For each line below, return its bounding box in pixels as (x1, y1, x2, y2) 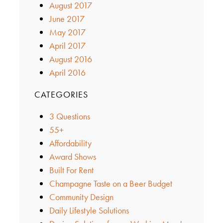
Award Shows (49, 150, 96, 162)
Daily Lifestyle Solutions (49, 204, 129, 216)
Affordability (49, 137, 92, 149)
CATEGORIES (34, 88, 88, 100)
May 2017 (49, 26, 86, 38)
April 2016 (49, 66, 86, 78)
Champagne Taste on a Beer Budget (49, 177, 172, 189)
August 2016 (49, 53, 92, 65)
